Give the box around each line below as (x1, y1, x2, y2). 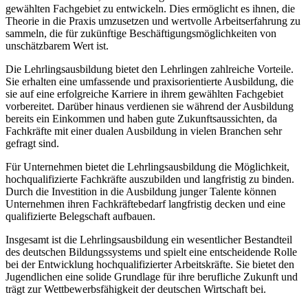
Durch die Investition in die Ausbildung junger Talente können (5, 185, 276, 197)
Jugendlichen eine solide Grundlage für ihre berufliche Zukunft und (5, 270, 298, 283)
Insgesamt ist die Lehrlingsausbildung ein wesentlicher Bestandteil (5, 233, 292, 245)
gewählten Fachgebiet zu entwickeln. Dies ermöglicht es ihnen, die (5, 2, 295, 14)
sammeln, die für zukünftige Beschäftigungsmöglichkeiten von (5, 27, 276, 39)
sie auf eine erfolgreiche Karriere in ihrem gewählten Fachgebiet (5, 87, 283, 100)
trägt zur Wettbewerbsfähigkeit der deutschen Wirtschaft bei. (5, 283, 266, 295)
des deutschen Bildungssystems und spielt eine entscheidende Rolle (5, 245, 297, 258)
